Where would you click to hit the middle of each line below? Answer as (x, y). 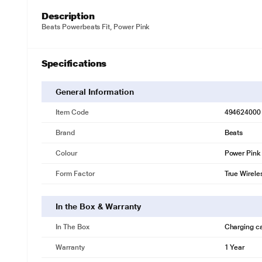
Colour (66, 153)
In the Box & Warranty (98, 206)
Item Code (72, 112)
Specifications (74, 63)
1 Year (235, 247)
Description (68, 16)
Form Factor (75, 174)
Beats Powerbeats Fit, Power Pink (96, 27)
